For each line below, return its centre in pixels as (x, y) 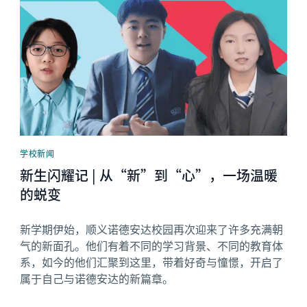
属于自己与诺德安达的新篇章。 (97, 278)
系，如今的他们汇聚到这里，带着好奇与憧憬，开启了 (152, 261)
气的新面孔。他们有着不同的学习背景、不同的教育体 (152, 245)
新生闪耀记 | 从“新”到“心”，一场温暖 (149, 175)
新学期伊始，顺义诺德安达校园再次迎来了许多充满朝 (152, 229)
